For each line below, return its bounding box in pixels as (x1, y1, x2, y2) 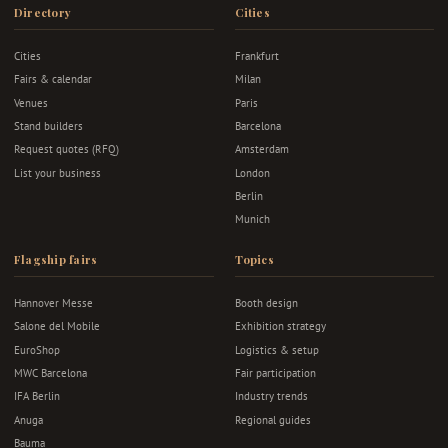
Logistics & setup (234, 341, 319, 357)
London (234, 164, 270, 180)
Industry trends (234, 388, 308, 404)
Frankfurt (234, 47, 279, 63)
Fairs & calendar (14, 71, 92, 87)
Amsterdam (234, 141, 289, 157)
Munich (234, 211, 270, 227)
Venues (14, 94, 48, 110)
